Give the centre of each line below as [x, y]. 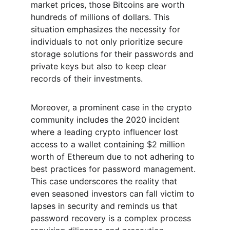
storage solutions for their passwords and [113, 54]
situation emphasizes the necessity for [107, 29]
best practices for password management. [114, 169]
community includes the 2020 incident [107, 120]
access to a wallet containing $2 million [109, 144]
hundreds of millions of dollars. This [101, 17]
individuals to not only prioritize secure [108, 42]
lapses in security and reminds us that [106, 206]
